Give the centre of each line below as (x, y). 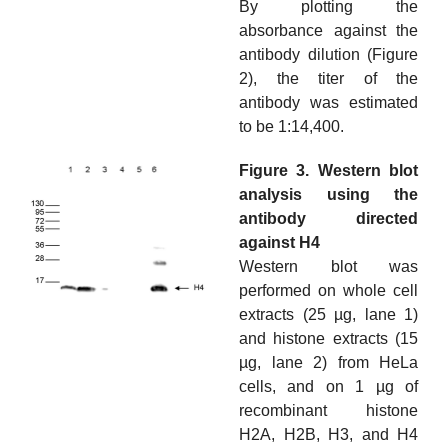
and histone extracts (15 (328, 339)
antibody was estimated (328, 103)
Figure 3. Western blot (328, 171)
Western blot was (328, 267)
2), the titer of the (328, 79)
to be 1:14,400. (291, 127)
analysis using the (328, 195)
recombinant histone (328, 411)
